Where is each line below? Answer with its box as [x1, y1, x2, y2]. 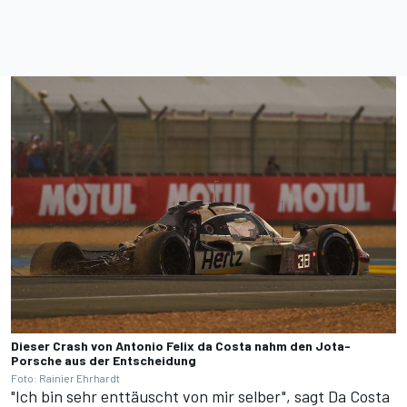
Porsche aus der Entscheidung [11, 352, 196, 368]
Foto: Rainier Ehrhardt [11, 371, 120, 384]
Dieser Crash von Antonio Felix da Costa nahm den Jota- [11, 337, 351, 353]
